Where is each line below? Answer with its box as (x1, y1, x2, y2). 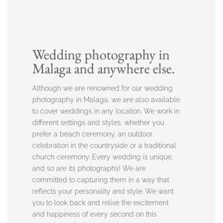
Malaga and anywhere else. (32, 59, 175, 78)
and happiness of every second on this (32, 210, 157, 219)
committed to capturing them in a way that (32, 175, 169, 184)
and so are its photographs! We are (32, 164, 146, 173)
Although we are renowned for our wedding (32, 84, 173, 93)
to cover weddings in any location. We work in (32, 107, 180, 115)
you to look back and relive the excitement (32, 198, 169, 207)
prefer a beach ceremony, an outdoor (32, 129, 153, 138)
